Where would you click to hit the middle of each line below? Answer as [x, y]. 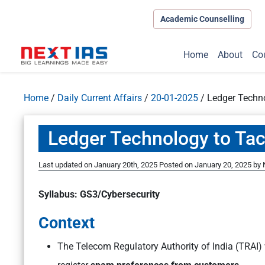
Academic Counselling [202, 19]
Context [67, 223]
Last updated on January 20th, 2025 [99, 165]
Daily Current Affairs [100, 98]
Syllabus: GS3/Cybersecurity [99, 195]
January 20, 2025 [223, 165]
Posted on [177, 165]
